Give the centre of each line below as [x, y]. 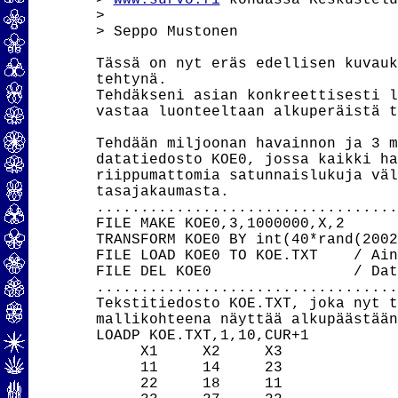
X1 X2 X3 [189, 352]
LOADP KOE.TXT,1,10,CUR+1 [202, 336]
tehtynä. [131, 80]
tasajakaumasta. [162, 192]
